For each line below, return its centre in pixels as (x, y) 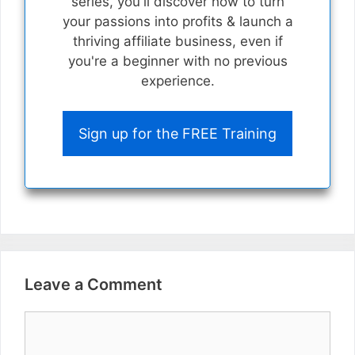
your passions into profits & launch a (177, 21)
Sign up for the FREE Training (177, 134)
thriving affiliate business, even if (177, 41)
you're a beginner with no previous (177, 61)
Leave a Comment (94, 285)
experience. (177, 80)
